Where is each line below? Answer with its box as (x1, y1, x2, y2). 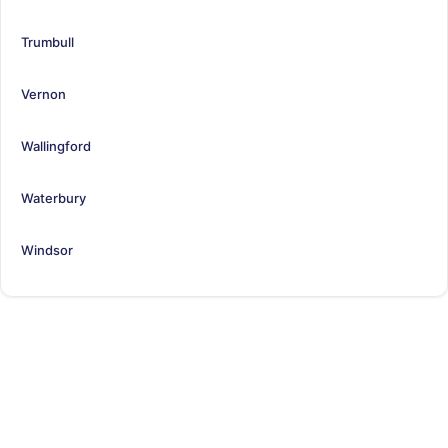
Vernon (21, 85, 66, 102)
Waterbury (21, 189, 86, 206)
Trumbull (21, 33, 74, 50)
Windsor (21, 241, 73, 258)
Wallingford (21, 137, 91, 154)
